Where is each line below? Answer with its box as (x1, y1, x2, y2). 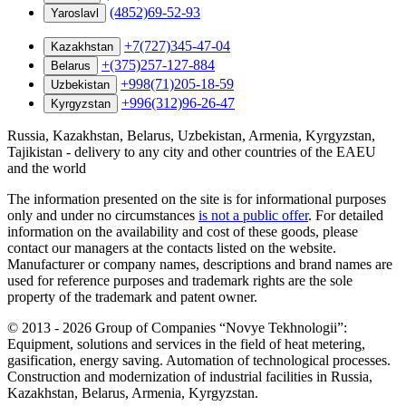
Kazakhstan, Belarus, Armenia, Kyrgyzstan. (7, 384, 258, 401)
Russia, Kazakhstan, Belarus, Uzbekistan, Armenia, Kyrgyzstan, (7, 127, 375, 143)
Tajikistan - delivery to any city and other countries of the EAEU (7, 143, 376, 159)
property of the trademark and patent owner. (7, 288, 257, 304)
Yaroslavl (51, 5, 99, 20)
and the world (7, 159, 86, 176)
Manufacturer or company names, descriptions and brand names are (7, 256, 392, 272)
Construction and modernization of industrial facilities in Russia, (7, 368, 372, 384)
